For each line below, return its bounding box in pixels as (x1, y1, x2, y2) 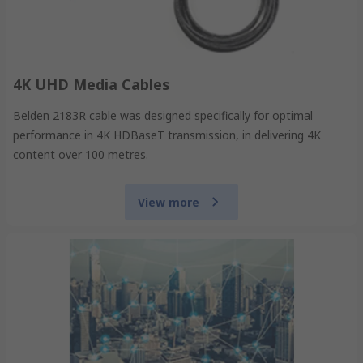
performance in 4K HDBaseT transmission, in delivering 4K (13, 127, 321, 143)
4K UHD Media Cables (13, 75, 170, 95)
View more (138, 194, 199, 210)
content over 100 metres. (13, 147, 148, 163)
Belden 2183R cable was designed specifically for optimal (13, 108, 313, 124)
